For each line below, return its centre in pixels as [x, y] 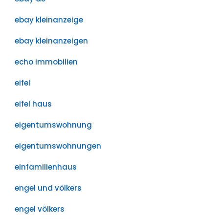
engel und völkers [48, 188]
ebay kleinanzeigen [51, 41]
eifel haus [33, 104]
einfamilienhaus [46, 167]
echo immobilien [46, 62]
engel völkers [40, 209]
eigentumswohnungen [58, 146]
